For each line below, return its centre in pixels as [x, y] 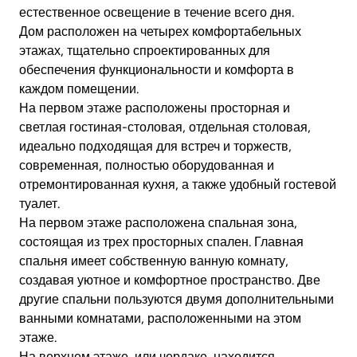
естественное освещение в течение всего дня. [157, 13]
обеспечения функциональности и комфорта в [157, 70]
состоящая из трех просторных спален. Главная [161, 242]
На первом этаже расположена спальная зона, [158, 223]
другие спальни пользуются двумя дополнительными [177, 300]
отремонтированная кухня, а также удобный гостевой [178, 185]
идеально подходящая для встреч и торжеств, [155, 147]
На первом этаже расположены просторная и [155, 108]
